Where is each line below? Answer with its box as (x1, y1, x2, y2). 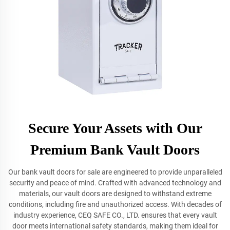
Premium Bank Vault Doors (30, 142, 200, 158)
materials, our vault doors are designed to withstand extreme (18, 189, 212, 198)
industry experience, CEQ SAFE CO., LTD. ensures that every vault (13, 211, 217, 219)
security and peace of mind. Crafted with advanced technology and (9, 179, 221, 187)
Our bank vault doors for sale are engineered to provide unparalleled (8, 168, 222, 176)
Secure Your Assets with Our (28, 120, 202, 136)
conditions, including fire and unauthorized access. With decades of (8, 200, 222, 208)
